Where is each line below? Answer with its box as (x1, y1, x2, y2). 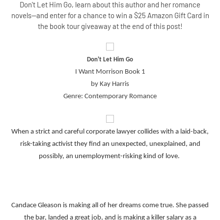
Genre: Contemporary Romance (63, 93, 157, 100)
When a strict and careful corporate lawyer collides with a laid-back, (11, 128, 209, 136)
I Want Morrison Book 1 (75, 68, 145, 76)
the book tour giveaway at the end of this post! (37, 22, 183, 30)
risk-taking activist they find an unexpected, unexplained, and (20, 140, 200, 148)
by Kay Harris (91, 81, 129, 88)
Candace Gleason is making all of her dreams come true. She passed (11, 202, 209, 209)
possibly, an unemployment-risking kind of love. (39, 153, 181, 160)
